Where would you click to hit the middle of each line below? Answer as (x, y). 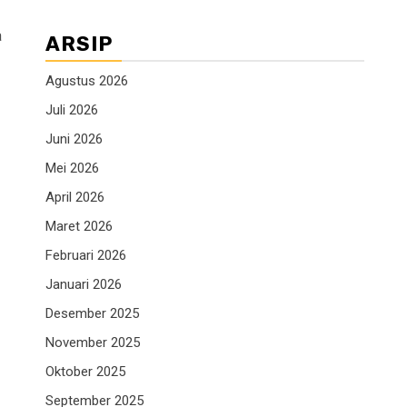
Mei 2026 (72, 169)
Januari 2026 (84, 285)
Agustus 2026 (87, 81)
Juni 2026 (74, 139)
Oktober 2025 (85, 372)
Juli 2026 (72, 110)
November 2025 (93, 343)
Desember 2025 (92, 314)
